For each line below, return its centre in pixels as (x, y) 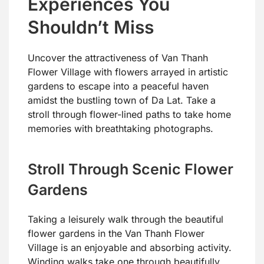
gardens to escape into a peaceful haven (118, 86)
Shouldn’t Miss (91, 27)
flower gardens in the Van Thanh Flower (116, 233)
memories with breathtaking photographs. (121, 128)
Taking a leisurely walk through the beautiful (126, 219)
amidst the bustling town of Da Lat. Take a (122, 100)
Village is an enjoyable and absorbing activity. (130, 247)
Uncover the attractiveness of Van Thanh (118, 57)
